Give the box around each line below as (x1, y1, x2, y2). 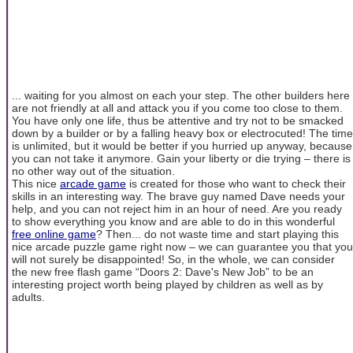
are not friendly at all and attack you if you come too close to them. (12, 101, 343, 114)
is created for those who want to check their (126, 176, 346, 190)
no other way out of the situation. (12, 164, 175, 177)
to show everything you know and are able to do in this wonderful (12, 214, 335, 228)
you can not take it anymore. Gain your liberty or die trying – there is (12, 151, 351, 165)
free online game (12, 227, 96, 240)
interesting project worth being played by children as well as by (12, 277, 323, 291)
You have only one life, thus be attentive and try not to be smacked (12, 113, 344, 127)
